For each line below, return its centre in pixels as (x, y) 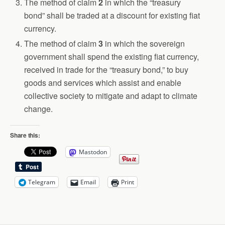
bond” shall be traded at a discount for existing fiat (112, 15)
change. (39, 109)
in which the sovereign (144, 44)
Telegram (42, 182)
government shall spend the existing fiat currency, (112, 57)
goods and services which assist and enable (103, 83)
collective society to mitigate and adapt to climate (111, 96)
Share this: (25, 135)
